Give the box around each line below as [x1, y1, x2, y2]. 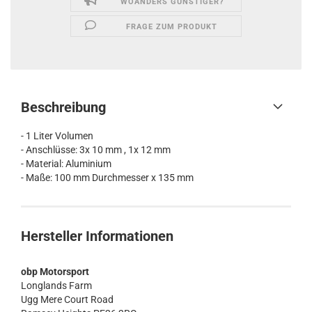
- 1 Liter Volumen [21, 130, 93, 141]
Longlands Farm [21, 280, 92, 291]
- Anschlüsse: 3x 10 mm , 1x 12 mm [21, 144, 171, 155]
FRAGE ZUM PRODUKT [126, 22, 218, 31]
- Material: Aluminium [21, 158, 111, 169]
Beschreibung [21, 99, 106, 116]
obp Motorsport [21, 266, 89, 277]
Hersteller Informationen [21, 228, 173, 244]
